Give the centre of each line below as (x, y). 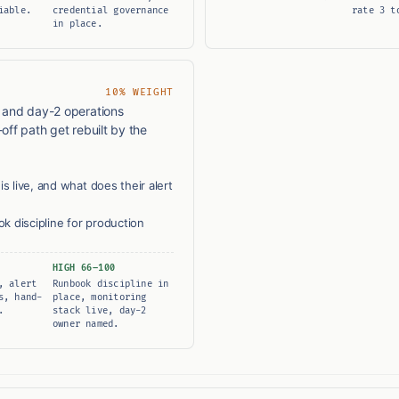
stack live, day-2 (100, 311)
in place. (77, 24)
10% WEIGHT (139, 93)
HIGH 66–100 (84, 269)
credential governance (111, 11)
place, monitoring (100, 297)
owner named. (86, 324)
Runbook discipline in (111, 284)
